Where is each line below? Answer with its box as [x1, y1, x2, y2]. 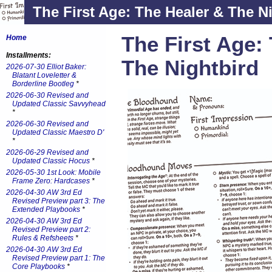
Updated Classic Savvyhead [12, 100, 106, 108]
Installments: [6, 51, 51, 59]
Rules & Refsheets [12, 234, 73, 242]
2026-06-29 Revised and [6, 148, 89, 157]
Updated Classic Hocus [12, 157, 90, 165]
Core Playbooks [12, 262, 65, 271]
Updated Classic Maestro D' [12, 128, 104, 137]
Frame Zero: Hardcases [12, 177, 90, 185]
